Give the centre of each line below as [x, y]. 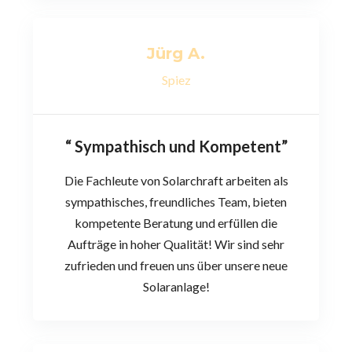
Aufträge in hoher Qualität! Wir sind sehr [176, 244]
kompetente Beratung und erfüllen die [176, 222]
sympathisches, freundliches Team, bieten [176, 201]
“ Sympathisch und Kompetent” [176, 146]
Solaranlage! [176, 286]
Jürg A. [176, 53]
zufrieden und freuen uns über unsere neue [176, 265]
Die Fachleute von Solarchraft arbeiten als [176, 180]
